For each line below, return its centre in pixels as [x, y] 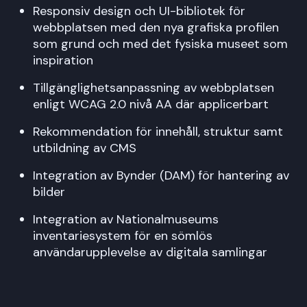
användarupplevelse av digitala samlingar [150, 252]
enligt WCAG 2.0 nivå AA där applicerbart [151, 104]
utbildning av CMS [85, 148]
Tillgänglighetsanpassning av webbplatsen [153, 87]
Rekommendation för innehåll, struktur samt [158, 131]
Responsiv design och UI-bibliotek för [139, 11]
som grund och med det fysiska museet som [160, 44]
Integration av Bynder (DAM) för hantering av [161, 175]
